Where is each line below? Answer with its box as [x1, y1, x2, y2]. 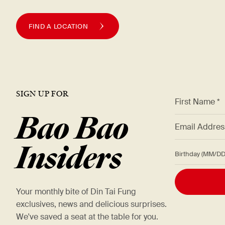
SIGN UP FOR [16, 88, 69, 99]
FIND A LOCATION [29, 22, 88, 31]
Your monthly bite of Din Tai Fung [16, 186, 136, 197]
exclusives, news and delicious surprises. [16, 199, 167, 209]
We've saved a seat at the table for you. [16, 211, 158, 222]
